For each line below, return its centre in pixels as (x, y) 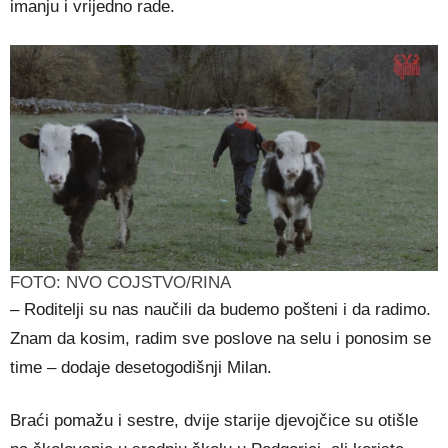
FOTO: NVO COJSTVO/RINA (120, 282)
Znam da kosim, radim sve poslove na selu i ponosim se (220, 338)
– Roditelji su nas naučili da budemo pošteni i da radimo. (220, 309)
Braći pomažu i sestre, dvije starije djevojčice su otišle (214, 420)
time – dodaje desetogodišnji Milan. (141, 367)
